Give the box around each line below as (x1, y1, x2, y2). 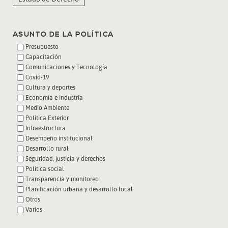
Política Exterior (25, 113, 69, 122)
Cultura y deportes (25, 83, 75, 91)
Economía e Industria (25, 93, 83, 101)
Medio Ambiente (25, 103, 69, 111)
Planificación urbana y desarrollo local (25, 185, 133, 193)
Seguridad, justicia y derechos (25, 154, 105, 162)
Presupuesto (25, 42, 59, 50)
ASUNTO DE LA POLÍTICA (13, 30, 114, 39)
